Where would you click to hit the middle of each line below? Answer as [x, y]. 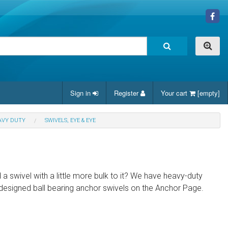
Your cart [175, 93]
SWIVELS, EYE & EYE [70, 120]
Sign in [81, 93]
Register [127, 93]
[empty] [208, 93]
